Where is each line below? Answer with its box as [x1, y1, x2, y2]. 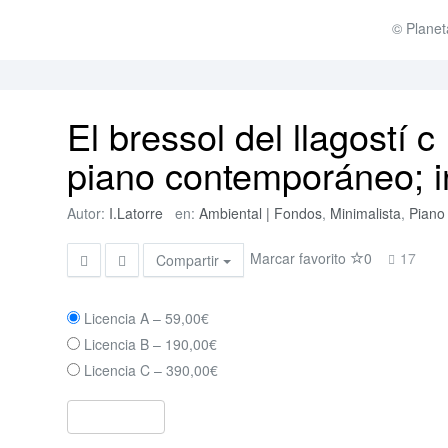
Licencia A [84, 308, 150, 328]
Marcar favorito [250, 247, 351, 268]
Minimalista [330, 203, 402, 223]
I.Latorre [109, 203, 164, 223]
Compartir [156, 250, 224, 270]
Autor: [67, 203, 110, 223]
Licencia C [84, 360, 151, 380]
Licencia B [84, 334, 150, 354]
